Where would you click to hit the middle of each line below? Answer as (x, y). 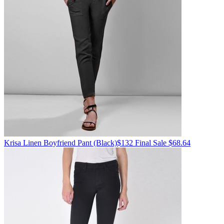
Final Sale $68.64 (163, 143)
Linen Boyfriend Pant (56, 143)
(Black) (104, 143)
